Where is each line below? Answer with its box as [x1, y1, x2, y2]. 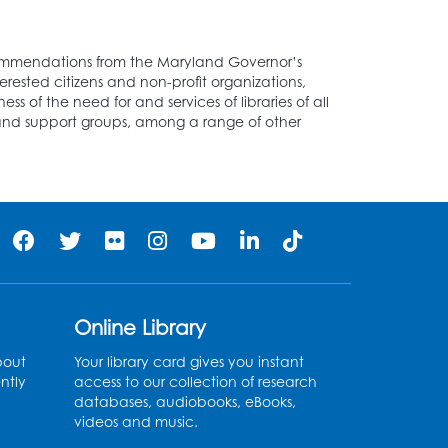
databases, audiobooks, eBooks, [73, 392, 296, 410]
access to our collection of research [73, 372, 317, 390]
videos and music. [73, 412, 198, 430]
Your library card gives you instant [73, 352, 304, 370]
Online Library [73, 314, 206, 340]
